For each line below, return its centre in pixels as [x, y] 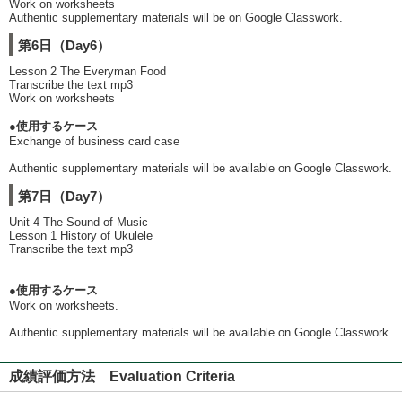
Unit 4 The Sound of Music [79, 222]
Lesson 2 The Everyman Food [87, 71]
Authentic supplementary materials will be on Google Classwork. [176, 17]
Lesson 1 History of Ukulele [81, 236]
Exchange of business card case [94, 141]
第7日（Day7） [64, 196]
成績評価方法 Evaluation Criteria [122, 376]
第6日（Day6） [64, 45]
